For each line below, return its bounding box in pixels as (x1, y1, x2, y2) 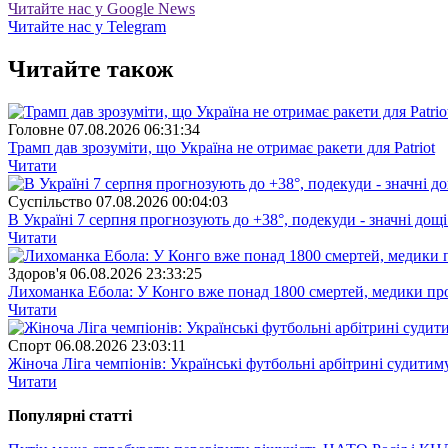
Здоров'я (8, 265, 66, 283)
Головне (8, 121, 64, 139)
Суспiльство (8, 193, 92, 211)
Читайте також (8, 56, 173, 83)
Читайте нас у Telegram (8, 18, 166, 36)
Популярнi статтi (8, 407, 132, 425)
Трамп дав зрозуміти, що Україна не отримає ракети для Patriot (8, 139, 435, 157)
